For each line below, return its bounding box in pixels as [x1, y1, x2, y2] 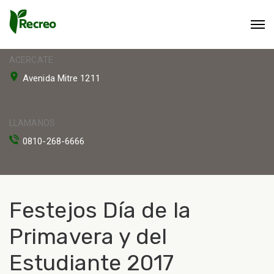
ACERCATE [9, 55, 53, 65]
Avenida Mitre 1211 [23, 73, 100, 84]
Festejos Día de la [9, 197, 191, 223]
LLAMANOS [9, 118, 55, 128]
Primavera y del [9, 223, 168, 250]
